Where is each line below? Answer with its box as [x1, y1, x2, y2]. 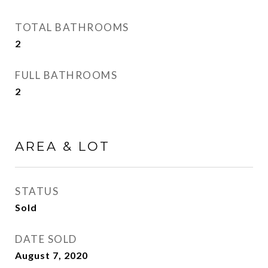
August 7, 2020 [15, 249, 88, 261]
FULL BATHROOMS [15, 69, 117, 81]
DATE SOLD [15, 233, 77, 245]
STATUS [15, 185, 59, 197]
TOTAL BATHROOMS [15, 21, 129, 33]
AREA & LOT [15, 139, 110, 154]
